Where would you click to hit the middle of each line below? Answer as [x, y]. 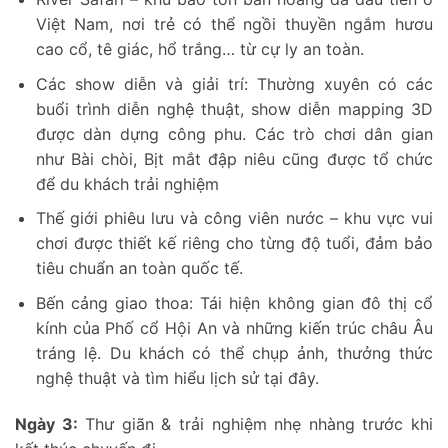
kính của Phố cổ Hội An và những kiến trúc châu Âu [234, 327]
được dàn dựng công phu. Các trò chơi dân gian [234, 133]
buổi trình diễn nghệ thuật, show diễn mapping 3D [234, 108]
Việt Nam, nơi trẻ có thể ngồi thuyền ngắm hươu [234, 23]
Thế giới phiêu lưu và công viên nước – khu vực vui [234, 218]
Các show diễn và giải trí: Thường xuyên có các [234, 83]
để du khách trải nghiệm [127, 183]
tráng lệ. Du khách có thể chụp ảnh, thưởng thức [234, 352]
